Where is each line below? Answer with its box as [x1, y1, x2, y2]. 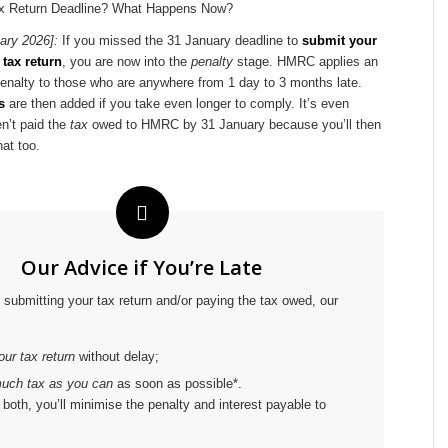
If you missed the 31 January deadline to [58, 33, 302, 49]
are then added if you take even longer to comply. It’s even [5, 96, 349, 112]
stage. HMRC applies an [233, 54, 378, 70]
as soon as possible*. [113, 376, 242, 392]
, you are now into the [62, 54, 191, 70]
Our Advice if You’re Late [21, 254, 263, 282]
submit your [302, 33, 377, 49]
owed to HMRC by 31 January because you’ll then [88, 117, 381, 133]
